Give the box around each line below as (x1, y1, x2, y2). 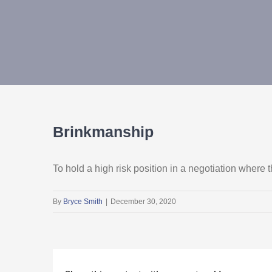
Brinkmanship (53, 123, 154, 140)
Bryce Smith (63, 197, 103, 206)
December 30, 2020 (110, 197, 176, 206)
